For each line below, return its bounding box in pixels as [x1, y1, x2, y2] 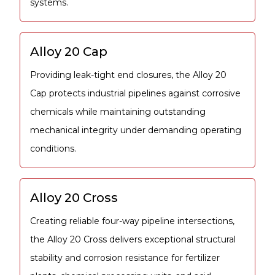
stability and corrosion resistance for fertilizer [30, 252, 220, 263]
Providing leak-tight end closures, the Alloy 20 [30, 69, 227, 80]
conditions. [30, 142, 76, 154]
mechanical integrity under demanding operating [30, 124, 241, 136]
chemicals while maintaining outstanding [30, 106, 206, 117]
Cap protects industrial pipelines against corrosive [30, 87, 241, 99]
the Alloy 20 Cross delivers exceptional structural [30, 233, 236, 245]
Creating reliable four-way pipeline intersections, [30, 215, 234, 227]
